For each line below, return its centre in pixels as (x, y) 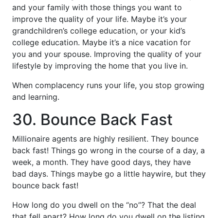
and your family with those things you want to (97, 7)
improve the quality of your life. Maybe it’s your (100, 19)
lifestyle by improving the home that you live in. (100, 65)
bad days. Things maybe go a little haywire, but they (109, 173)
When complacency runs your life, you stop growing (108, 85)
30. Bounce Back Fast (92, 119)
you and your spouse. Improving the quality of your (107, 54)
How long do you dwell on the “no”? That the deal (104, 205)
